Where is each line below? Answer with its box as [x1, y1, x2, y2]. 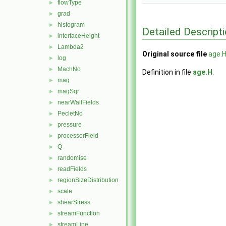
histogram [58, 21, 85, 28]
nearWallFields [58, 99, 99, 106]
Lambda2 [58, 43, 84, 50]
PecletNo [58, 110, 83, 117]
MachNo [58, 66, 81, 73]
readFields [58, 165, 87, 173]
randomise [58, 154, 87, 161]
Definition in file [142, 68, 193, 77]
